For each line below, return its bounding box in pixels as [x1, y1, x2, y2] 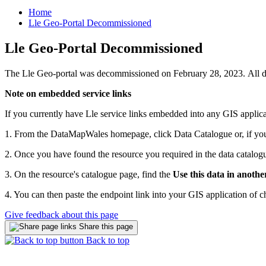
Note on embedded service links [5, 88, 131, 99]
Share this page [77, 221, 133, 231]
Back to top [84, 235, 129, 245]
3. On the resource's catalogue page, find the [5, 169, 173, 179]
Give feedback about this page [5, 209, 118, 220]
